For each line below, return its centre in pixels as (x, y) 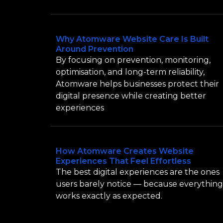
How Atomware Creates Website (125, 151)
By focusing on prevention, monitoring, (133, 60)
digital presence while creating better (131, 96)
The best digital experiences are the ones (138, 172)
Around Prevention (95, 49)
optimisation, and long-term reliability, (130, 72)
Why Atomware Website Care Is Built (132, 39)
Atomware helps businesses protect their (137, 84)
